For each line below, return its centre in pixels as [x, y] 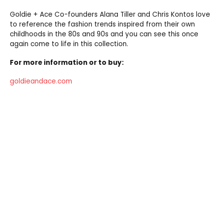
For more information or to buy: [68, 62]
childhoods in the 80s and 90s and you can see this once [104, 34]
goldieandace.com [41, 81]
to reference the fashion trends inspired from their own [102, 24]
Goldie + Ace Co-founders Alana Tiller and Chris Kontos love [110, 14]
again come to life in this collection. [69, 44]
